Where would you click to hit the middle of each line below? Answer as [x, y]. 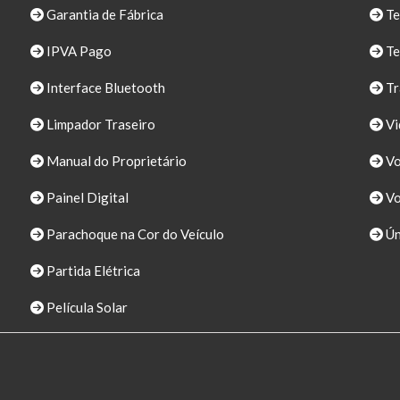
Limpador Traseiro [100, 125]
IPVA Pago [78, 51]
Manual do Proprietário [115, 161]
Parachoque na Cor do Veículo [134, 234]
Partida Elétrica [92, 271]
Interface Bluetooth [104, 88]
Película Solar [86, 308]
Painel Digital [86, 198]
